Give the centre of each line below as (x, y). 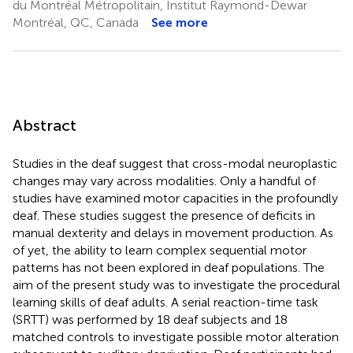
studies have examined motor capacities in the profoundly (175, 198)
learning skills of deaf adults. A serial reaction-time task (165, 302)
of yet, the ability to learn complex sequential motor (160, 250)
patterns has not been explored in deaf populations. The (169, 267)
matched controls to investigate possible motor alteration (176, 336)
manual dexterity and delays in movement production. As (173, 232)
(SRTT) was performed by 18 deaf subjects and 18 (150, 319)
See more (180, 22)
